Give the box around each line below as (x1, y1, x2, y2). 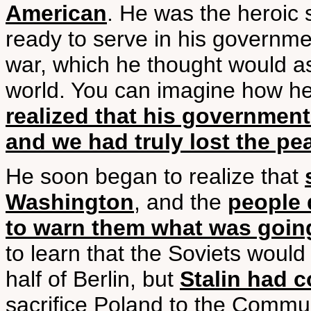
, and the (134, 190, 228, 215)
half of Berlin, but (6, 267, 180, 292)
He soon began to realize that (6, 164, 305, 189)
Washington (6, 190, 134, 215)
